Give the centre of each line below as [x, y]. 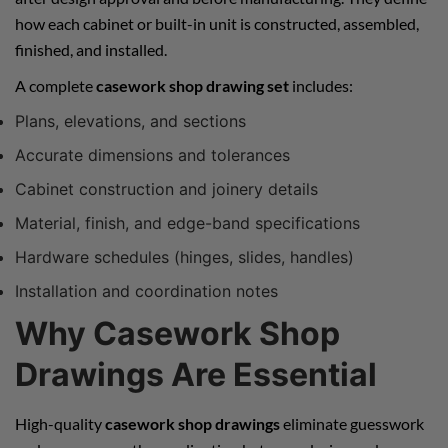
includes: [321, 85]
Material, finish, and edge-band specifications [187, 222]
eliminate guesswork [352, 423]
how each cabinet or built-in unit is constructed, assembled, [217, 23]
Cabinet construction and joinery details [166, 188]
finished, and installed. [91, 49]
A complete [55, 85]
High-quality [60, 423]
